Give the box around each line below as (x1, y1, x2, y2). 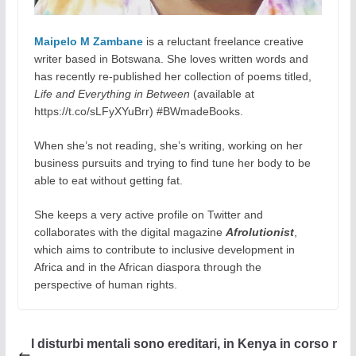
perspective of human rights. (33, 278, 177, 292)
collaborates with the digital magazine (33, 226, 226, 239)
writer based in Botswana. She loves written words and (33, 52, 308, 66)
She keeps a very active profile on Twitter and (33, 208, 263, 222)
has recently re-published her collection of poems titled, (33, 70, 311, 83)
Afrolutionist (225, 226, 294, 239)
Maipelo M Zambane (33, 35, 143, 48)
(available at (189, 87, 254, 101)
